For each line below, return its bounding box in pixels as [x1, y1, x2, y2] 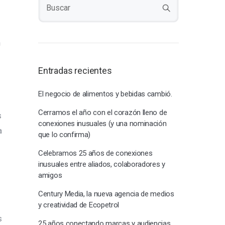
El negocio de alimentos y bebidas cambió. [38, 89, 172, 98]
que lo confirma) [38, 130, 91, 139]
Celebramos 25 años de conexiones [38, 149, 153, 158]
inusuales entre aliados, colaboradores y [38, 160, 165, 169]
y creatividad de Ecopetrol [38, 200, 120, 209]
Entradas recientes [38, 65, 112, 76]
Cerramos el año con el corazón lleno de [38, 108, 167, 117]
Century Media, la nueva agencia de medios [38, 189, 174, 198]
